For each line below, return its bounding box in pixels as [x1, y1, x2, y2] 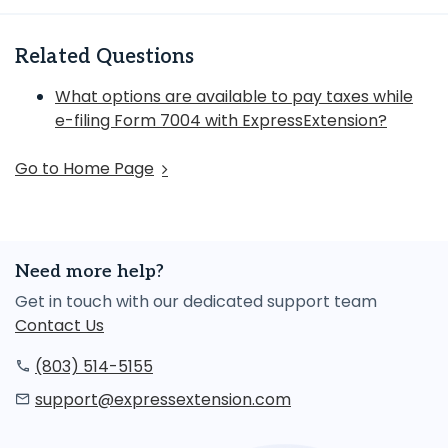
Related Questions [15, 45, 194, 69]
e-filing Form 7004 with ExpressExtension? [55, 109, 387, 132]
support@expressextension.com [35, 388, 291, 411]
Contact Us [15, 314, 104, 337]
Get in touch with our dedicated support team [15, 290, 377, 313]
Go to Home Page [15, 157, 154, 180]
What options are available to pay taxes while [55, 85, 413, 108]
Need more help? [15, 261, 164, 282]
